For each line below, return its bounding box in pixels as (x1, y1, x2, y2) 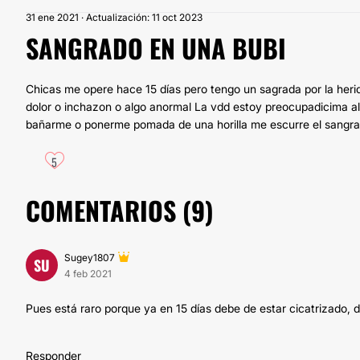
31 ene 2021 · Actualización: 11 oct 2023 (26, 11, 202, 23)
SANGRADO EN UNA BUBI (26, 29, 286, 67)
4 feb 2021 (64, 268, 112, 280)
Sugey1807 (64, 252, 115, 264)
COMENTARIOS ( (26, 191, 191, 229)
